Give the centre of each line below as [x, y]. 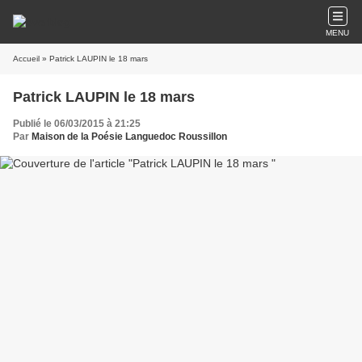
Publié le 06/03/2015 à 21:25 [77, 124]
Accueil [26, 59]
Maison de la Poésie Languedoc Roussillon [129, 137]
